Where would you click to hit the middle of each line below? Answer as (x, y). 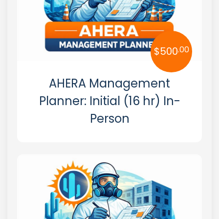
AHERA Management (109, 83)
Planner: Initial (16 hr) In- (109, 101)
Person (109, 118)
